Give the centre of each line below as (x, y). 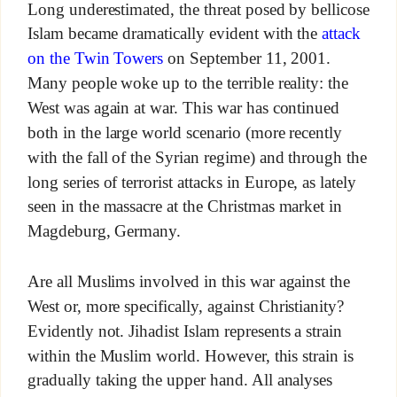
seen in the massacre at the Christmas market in (185, 206)
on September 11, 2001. (247, 58)
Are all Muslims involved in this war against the (189, 281)
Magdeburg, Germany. (104, 231)
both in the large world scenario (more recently (185, 133)
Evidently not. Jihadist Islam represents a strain (185, 331)
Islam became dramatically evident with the (175, 34)
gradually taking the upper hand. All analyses (180, 380)
